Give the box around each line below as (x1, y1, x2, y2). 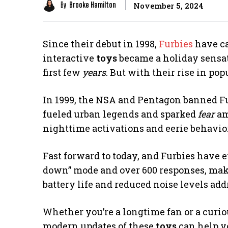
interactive (43, 51, 96, 64)
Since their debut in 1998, (43, 37, 159, 50)
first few (43, 66, 82, 78)
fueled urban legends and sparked (43, 107, 198, 120)
